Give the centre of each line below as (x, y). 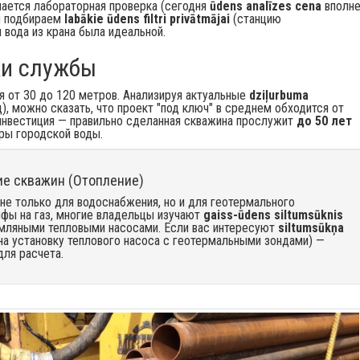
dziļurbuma (279, 95)
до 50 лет (324, 121)
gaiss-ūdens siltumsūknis (273, 215)
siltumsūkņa (311, 228)
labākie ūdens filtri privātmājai (147, 19)
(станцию (256, 19)
